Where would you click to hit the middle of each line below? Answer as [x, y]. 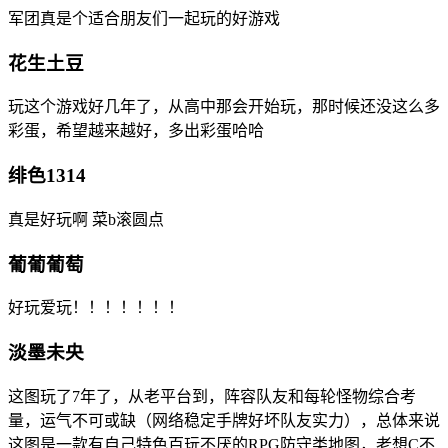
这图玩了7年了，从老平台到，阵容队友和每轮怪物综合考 [212, 396]
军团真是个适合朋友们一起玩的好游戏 [144, 19]
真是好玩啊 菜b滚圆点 [86, 219]
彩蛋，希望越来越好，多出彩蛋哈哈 [136, 131]
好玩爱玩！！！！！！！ [96, 308]
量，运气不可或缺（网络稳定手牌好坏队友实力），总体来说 [224, 420]
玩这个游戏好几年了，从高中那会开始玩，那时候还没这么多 [224, 107]
